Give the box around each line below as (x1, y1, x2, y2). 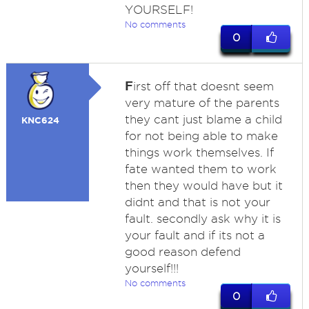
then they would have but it (124, 179, 283, 192)
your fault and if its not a (124, 229, 265, 241)
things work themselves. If (124, 146, 274, 159)
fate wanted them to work (124, 163, 277, 175)
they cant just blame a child (124, 113, 282, 126)
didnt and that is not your (124, 196, 270, 208)
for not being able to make (124, 130, 278, 142)
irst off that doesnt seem (132, 80, 274, 92)
